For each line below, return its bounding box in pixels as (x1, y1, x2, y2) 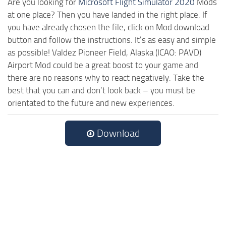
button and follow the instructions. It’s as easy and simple (8, 34, 216, 45)
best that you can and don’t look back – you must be (8, 85, 195, 95)
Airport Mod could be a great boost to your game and (8, 60, 198, 70)
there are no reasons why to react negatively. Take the (8, 72, 204, 83)
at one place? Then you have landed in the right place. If (8, 9, 207, 20)
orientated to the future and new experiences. (8, 97, 175, 108)
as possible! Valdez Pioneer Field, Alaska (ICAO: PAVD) (8, 47, 201, 58)
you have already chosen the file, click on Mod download (8, 22, 209, 32)
